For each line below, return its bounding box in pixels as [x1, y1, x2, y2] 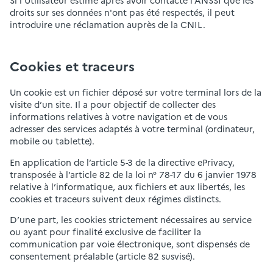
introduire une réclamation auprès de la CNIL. [10, 18, 205, 31]
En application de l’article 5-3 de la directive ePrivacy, [10, 155, 235, 168]
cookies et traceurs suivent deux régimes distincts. [10, 192, 221, 205]
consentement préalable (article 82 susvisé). [10, 249, 195, 262]
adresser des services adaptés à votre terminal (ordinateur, [10, 122, 255, 135]
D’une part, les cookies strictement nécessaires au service [10, 213, 252, 225]
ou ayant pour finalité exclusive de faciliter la [10, 225, 201, 238]
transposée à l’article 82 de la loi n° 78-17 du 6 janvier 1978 [10, 168, 257, 180]
